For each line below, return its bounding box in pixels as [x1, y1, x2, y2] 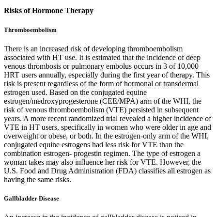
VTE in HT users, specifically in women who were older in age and [4, 123, 211, 131]
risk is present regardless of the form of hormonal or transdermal [4, 79, 199, 88]
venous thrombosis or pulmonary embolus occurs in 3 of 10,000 [4, 62, 199, 70]
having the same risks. [4, 175, 71, 184]
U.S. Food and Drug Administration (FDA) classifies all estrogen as [4, 166, 211, 175]
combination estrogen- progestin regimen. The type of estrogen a [4, 149, 201, 157]
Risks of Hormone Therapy [4, 6, 93, 15]
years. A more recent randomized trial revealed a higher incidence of [4, 114, 211, 123]
